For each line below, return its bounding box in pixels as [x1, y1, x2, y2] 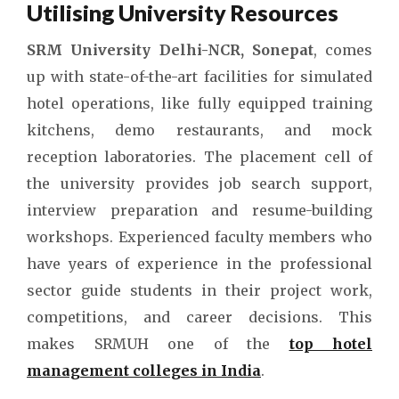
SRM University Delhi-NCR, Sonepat [27, 41, 313, 59]
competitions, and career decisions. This [27, 308, 372, 326]
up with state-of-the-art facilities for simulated [27, 68, 372, 85]
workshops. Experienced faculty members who [27, 228, 372, 246]
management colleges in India [27, 362, 261, 379]
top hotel [289, 335, 372, 353]
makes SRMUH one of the [27, 335, 289, 353]
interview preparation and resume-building [27, 201, 372, 219]
